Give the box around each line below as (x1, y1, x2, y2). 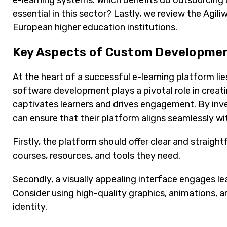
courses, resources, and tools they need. (13, 150, 180, 162)
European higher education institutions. (13, 22, 177, 33)
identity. (13, 201, 47, 213)
